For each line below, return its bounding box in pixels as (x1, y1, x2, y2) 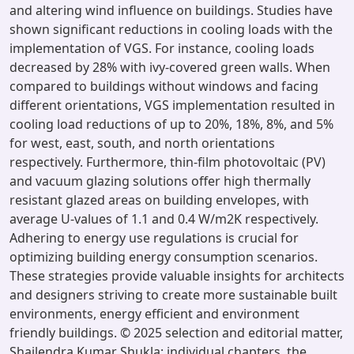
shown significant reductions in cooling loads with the (9, 21, 333, 38)
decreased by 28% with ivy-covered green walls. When (9, 58, 330, 76)
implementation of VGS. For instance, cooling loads (9, 40, 314, 57)
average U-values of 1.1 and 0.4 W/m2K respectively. (9, 210, 318, 228)
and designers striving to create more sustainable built (9, 286, 337, 303)
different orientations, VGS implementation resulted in (9, 96, 335, 114)
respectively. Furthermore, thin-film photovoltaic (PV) (9, 153, 326, 171)
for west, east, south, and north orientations (9, 134, 275, 152)
